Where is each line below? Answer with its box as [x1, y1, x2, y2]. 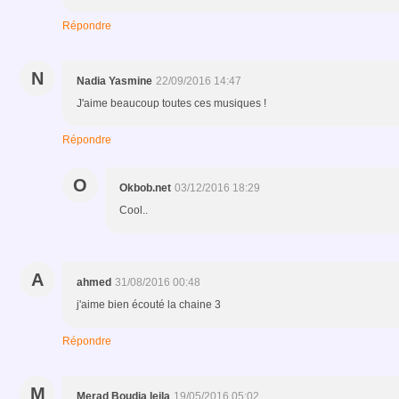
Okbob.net [119, 181, 171, 194]
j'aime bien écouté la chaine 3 [77, 297, 221, 311]
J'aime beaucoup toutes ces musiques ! [77, 96, 266, 110]
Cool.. [119, 203, 148, 216]
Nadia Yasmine [77, 74, 152, 87]
